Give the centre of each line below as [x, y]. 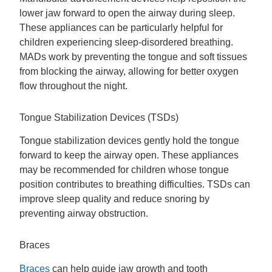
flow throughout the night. [74, 86]
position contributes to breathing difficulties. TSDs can [135, 185]
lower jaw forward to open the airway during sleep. [127, 13]
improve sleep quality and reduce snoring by [115, 199]
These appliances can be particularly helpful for [121, 27]
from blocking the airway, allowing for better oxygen [129, 71]
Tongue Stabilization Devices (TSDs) [99, 117]
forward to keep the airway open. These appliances [129, 155]
